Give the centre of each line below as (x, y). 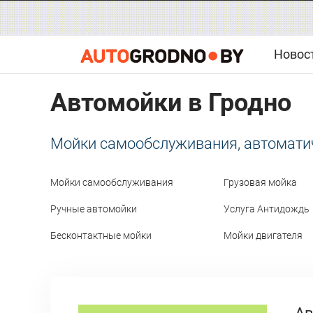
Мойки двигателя (263, 236)
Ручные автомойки (94, 209)
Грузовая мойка (260, 183)
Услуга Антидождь (267, 209)
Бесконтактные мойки (101, 236)
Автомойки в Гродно (171, 103)
